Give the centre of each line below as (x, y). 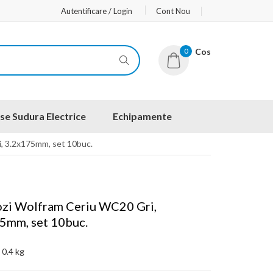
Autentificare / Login (97, 11)
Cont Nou (173, 11)
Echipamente (142, 116)
